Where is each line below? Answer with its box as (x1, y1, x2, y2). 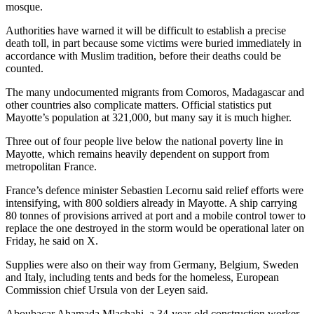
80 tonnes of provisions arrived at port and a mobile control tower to (6, 209, 306, 221)
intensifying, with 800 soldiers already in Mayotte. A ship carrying (6, 196, 297, 209)
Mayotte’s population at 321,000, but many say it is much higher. (6, 111, 292, 123)
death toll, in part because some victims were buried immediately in (6, 36, 301, 49)
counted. (6, 62, 43, 74)
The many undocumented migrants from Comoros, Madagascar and (6, 86, 304, 98)
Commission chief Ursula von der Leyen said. (6, 283, 208, 296)
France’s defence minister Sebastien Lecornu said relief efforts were (6, 184, 303, 196)
